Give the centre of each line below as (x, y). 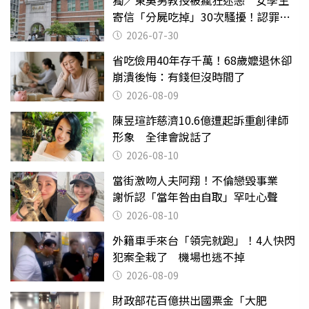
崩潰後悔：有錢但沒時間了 (179, 76)
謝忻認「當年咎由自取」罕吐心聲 (195, 196)
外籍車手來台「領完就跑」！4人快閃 (204, 240)
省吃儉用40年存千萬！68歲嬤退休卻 (202, 60)
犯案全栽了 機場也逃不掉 (179, 256)
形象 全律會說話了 (162, 136)
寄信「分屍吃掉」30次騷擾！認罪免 (201, 16)
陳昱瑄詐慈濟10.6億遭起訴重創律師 (200, 120)
